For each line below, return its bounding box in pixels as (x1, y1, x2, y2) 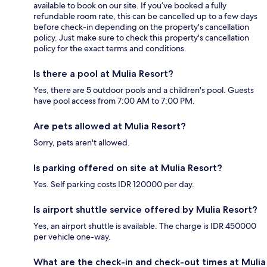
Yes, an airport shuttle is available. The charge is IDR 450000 (33, 220, 256, 231)
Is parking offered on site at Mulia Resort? (33, 162, 222, 173)
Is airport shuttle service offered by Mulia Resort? (33, 203, 257, 215)
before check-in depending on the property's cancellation (33, 21, 249, 32)
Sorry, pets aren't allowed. (33, 136, 130, 148)
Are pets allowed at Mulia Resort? (33, 120, 186, 132)
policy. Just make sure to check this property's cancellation (33, 32, 249, 43)
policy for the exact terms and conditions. (33, 42, 187, 54)
